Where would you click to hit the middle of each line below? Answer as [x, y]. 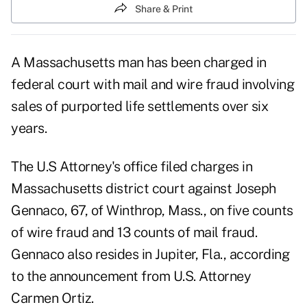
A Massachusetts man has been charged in [139, 63]
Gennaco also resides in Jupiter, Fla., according [150, 255]
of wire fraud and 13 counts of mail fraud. [134, 233]
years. [29, 128]
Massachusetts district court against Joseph [144, 189]
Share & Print [164, 9]
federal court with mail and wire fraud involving [152, 85]
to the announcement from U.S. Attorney [131, 277]
